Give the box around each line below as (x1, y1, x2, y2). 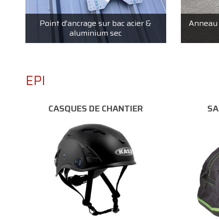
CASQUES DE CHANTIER (48, 101, 143, 115)
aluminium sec (69, 26, 122, 39)
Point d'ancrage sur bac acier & (40, 17, 152, 29)
